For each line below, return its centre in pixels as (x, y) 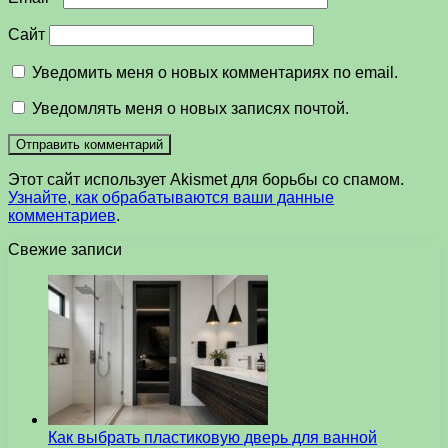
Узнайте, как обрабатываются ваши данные (171, 197)
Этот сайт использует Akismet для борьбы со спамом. (206, 179)
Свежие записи (65, 249)
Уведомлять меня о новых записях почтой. (190, 108)
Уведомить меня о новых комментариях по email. (215, 72)
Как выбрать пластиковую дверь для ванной (212, 437)
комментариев (62, 215)
